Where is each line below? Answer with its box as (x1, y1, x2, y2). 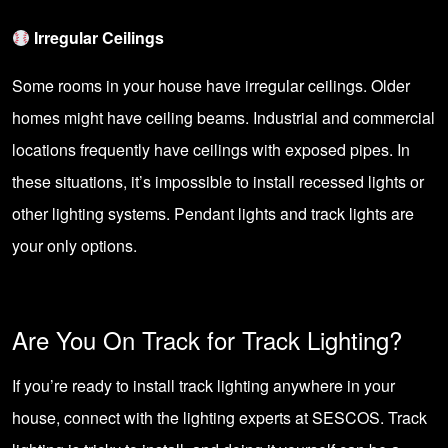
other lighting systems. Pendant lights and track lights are (12, 202, 414, 225)
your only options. (12, 234, 137, 257)
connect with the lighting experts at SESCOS (64, 406, 380, 429)
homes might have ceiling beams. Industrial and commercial (12, 106, 435, 129)
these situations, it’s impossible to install (12, 170, 299, 193)
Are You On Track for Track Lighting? (12, 322, 402, 357)
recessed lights (299, 170, 406, 193)
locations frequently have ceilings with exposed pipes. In (12, 138, 410, 161)
